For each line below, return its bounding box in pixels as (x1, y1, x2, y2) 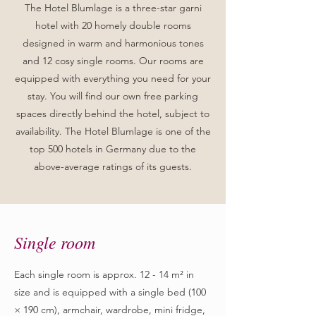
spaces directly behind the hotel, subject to (16, 107, 209, 120)
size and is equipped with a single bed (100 (14, 286, 206, 298)
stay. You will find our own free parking (28, 90, 198, 102)
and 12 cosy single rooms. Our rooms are (22, 54, 204, 67)
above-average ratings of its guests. (34, 160, 192, 173)
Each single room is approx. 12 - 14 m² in (14, 268, 194, 281)
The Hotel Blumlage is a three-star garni (24, 1, 202, 14)
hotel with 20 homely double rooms (35, 19, 191, 32)
